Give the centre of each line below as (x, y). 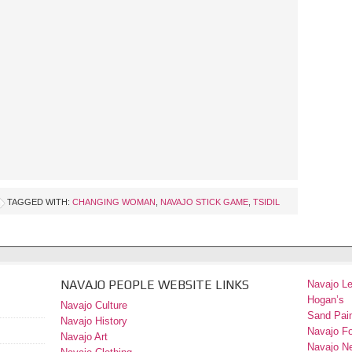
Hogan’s (326, 299)
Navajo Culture (94, 305)
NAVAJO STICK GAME (204, 202)
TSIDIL (266, 202)
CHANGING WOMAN (114, 202)
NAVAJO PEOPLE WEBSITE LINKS (155, 284)
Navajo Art (84, 336)
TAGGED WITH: (40, 202)
